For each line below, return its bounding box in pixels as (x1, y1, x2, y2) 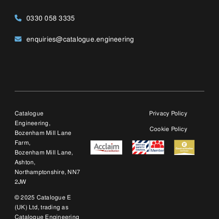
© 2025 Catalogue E (15, 47, 71, 55)
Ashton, (15, 12, 36, 20)
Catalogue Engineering (15, 66, 80, 75)
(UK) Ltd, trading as (15, 57, 68, 65)
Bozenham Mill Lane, (15, 2, 73, 10)
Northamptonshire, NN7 (15, 22, 81, 30)
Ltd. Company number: (15, 76, 78, 85)
